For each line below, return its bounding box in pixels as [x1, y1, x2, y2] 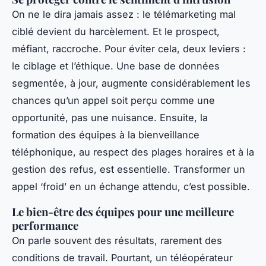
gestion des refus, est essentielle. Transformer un [12, 163, 245, 176]
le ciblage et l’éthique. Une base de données [12, 60, 220, 72]
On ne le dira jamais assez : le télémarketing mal [12, 8, 236, 21]
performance [12, 218, 78, 233]
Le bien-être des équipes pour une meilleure [12, 204, 234, 220]
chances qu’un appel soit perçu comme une [12, 94, 215, 107]
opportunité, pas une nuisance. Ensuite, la [12, 112, 208, 124]
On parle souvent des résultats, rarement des [12, 235, 222, 247]
